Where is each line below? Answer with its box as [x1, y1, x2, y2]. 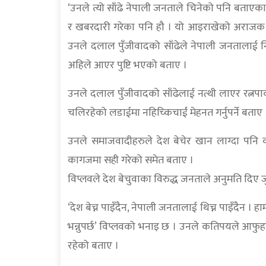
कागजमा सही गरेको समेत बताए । [68, 151, 194, 170]
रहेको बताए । [68, 237, 119, 255]
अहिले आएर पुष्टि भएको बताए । [68, 56, 187, 75]
